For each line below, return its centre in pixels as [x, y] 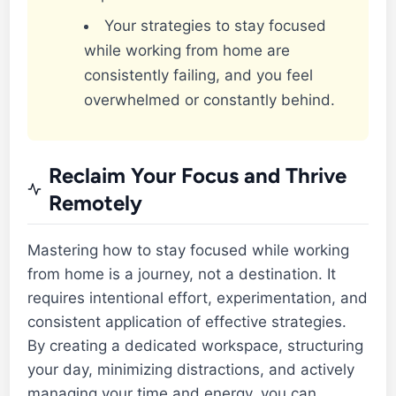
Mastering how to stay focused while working [189, 250]
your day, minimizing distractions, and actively [191, 369]
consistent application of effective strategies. [187, 321]
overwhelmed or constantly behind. [210, 99]
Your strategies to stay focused [216, 25]
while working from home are [187, 50]
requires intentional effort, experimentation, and [198, 297]
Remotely [96, 202]
